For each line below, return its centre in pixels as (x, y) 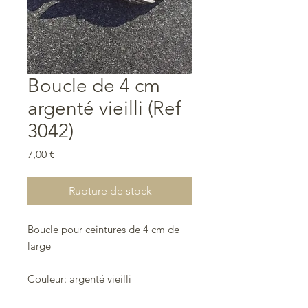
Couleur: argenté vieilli (79, 279)
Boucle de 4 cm (94, 86)
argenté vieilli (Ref (104, 109)
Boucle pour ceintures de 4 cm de (103, 230)
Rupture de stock (110, 191)
